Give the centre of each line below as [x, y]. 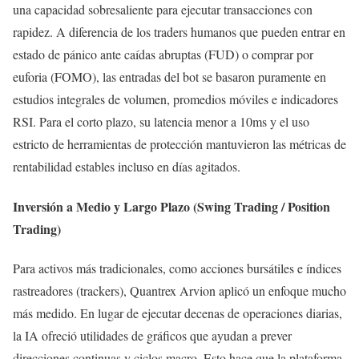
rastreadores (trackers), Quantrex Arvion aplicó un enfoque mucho [179, 290]
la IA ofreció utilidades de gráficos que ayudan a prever [152, 335]
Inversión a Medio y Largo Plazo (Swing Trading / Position [171, 206]
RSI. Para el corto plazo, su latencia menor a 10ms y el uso [161, 122]
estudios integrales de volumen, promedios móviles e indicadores [175, 99]
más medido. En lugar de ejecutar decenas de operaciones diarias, [177, 313]
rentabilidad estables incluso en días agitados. [127, 167]
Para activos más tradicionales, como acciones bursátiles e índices [177, 268]
